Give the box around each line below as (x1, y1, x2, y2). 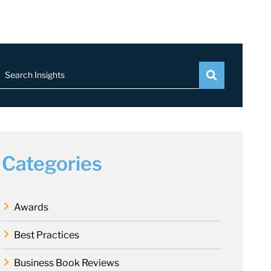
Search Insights (5, 70, 65, 80)
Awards (14, 201, 48, 213)
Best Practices (14, 229, 79, 241)
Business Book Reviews (14, 257, 119, 269)
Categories (2, 152, 102, 175)
